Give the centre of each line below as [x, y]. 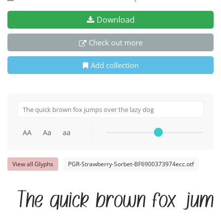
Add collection [114, 65]
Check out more [115, 43]
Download [115, 20]
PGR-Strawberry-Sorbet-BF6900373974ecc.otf [131, 164]
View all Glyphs [33, 164]
